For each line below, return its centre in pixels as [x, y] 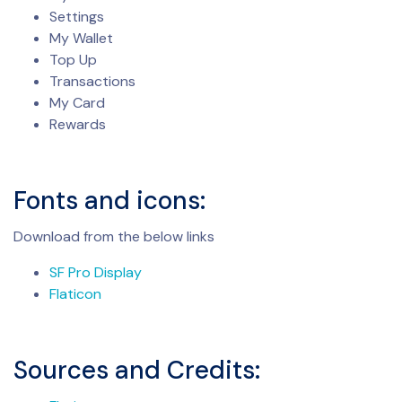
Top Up [73, 59]
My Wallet [81, 38]
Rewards [78, 124]
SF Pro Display [96, 272]
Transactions [92, 81]
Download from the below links [114, 236]
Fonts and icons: [109, 200]
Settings [77, 16]
